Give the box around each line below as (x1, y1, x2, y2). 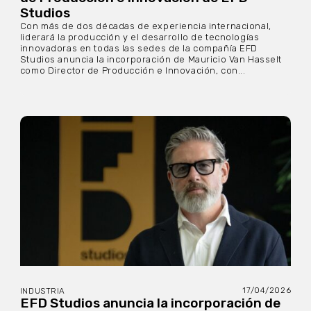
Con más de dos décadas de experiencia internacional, (19, 20, 271, 31)
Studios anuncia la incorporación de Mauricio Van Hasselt (19, 53, 283, 65)
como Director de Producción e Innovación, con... (19, 65, 246, 76)
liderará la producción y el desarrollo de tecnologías (19, 31, 260, 42)
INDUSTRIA (19, 286, 65, 296)
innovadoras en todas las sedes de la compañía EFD (19, 42, 258, 53)
